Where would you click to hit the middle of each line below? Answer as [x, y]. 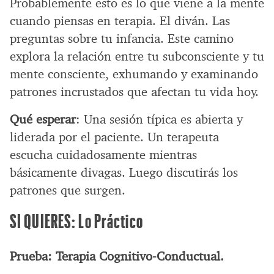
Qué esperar [43, 119]
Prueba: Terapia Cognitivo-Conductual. [117, 256]
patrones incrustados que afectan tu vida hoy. [134, 91]
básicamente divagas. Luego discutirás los [124, 172]
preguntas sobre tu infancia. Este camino [122, 38]
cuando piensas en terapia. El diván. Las [120, 20]
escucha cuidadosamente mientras [103, 154]
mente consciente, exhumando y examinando [134, 74]
